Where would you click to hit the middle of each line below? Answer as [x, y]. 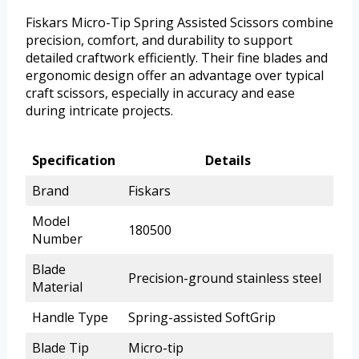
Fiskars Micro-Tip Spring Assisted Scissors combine [179, 22]
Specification [74, 160]
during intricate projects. [99, 110]
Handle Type [70, 317]
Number [57, 238]
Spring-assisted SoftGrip [202, 317]
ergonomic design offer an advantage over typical [175, 75]
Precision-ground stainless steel [225, 278]
